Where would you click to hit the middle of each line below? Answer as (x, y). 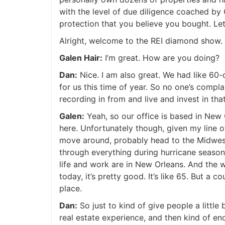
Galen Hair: (77, 58)
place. (67, 189)
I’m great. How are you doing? (157, 58)
